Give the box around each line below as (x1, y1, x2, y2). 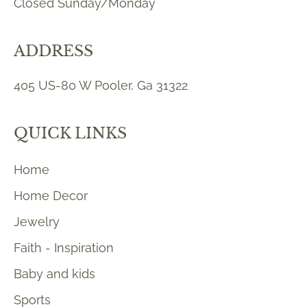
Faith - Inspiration (14, 241, 114, 256)
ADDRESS (14, 42, 93, 61)
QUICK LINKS (14, 124, 127, 143)
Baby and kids (14, 267, 95, 282)
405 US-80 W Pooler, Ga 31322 (14, 78, 188, 93)
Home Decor (14, 188, 88, 204)
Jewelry (14, 214, 60, 230)
